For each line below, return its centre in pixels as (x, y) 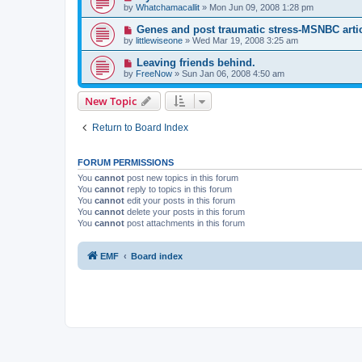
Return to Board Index (140, 127)
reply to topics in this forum (178, 189)
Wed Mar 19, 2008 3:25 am (245, 40)
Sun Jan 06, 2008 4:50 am (233, 73)
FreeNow (154, 73)
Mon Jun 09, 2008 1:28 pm (261, 7)
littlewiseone (159, 40)
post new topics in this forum (181, 177)
